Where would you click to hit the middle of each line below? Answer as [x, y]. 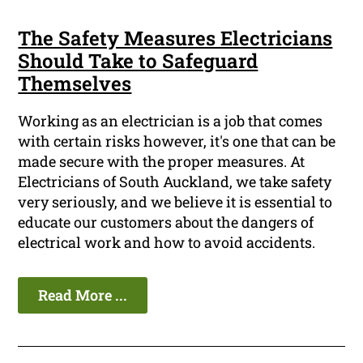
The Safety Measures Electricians [175, 38]
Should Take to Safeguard [138, 61]
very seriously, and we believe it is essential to [175, 202]
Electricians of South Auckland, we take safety [175, 182]
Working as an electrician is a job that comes [171, 121]
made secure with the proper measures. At [162, 162]
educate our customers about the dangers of [166, 222]
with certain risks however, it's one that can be [177, 141]
